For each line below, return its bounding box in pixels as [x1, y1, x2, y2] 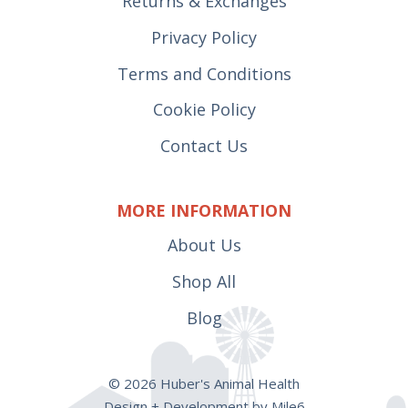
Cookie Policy [152, 98, 256, 121]
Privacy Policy [151, 25, 257, 48]
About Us [167, 233, 241, 256]
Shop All [172, 270, 236, 292]
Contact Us [160, 135, 248, 158]
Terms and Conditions [117, 62, 291, 85]
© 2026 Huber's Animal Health [108, 373, 300, 393]
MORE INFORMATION [117, 199, 291, 221]
